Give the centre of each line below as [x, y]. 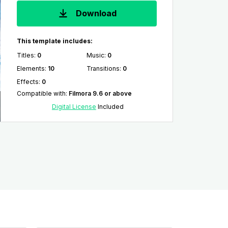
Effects [27, 82]
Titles [25, 55]
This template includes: [54, 41]
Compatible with [41, 93]
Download [95, 13]
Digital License [74, 107]
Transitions [103, 68]
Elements [31, 68]
